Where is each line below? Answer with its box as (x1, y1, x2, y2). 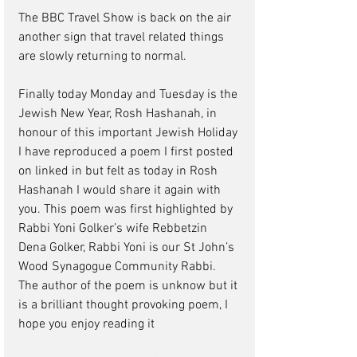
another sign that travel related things (18, 29, 227, 46)
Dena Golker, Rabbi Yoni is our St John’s (18, 240, 237, 257)
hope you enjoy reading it (18, 316, 158, 333)
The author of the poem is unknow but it (18, 278, 241, 295)
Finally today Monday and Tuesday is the (18, 87, 241, 104)
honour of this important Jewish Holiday (18, 125, 241, 142)
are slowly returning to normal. (18, 49, 190, 65)
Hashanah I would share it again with (18, 182, 224, 199)
